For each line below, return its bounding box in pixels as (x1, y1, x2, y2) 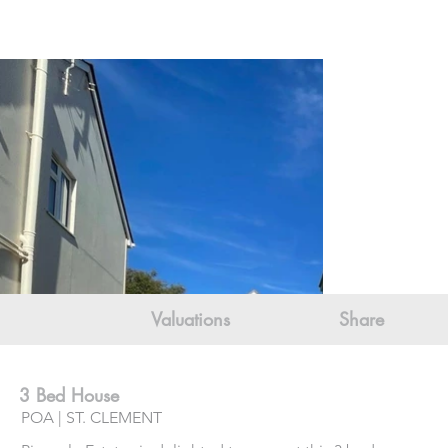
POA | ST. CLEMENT (20, 408, 162, 428)
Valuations (150, 307, 230, 332)
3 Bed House (19, 383, 120, 408)
